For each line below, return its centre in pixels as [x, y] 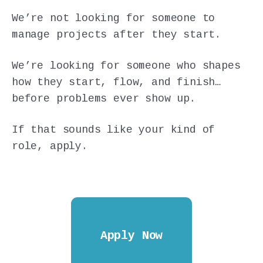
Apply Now [131, 236]
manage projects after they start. [117, 34]
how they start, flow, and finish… [117, 82]
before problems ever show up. [104, 98]
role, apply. [50, 146]
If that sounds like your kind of [114, 130]
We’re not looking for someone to [114, 18]
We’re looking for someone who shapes [126, 65]
